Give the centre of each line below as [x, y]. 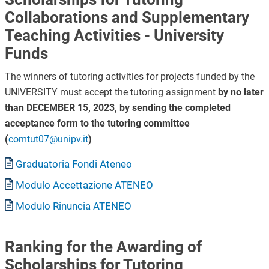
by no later [240, 92]
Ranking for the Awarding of [103, 246]
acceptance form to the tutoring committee [97, 123]
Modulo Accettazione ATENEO [85, 185]
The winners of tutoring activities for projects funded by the [129, 76]
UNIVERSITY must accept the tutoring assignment [111, 92]
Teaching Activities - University [114, 36]
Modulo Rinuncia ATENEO [74, 206]
